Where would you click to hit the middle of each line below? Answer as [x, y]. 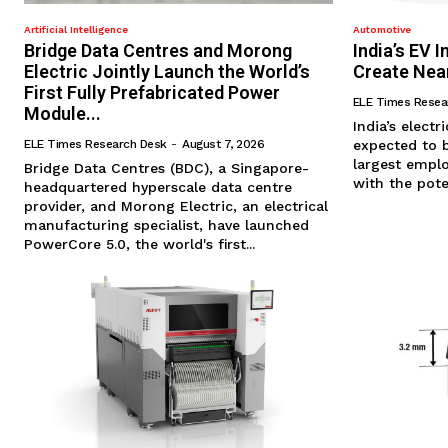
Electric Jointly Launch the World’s [167, 72]
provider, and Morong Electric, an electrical [176, 206]
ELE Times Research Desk [95, 144]
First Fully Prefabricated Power [152, 93]
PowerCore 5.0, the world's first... [139, 244]
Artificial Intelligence [76, 30]
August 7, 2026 [223, 144]
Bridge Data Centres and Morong [158, 51]
